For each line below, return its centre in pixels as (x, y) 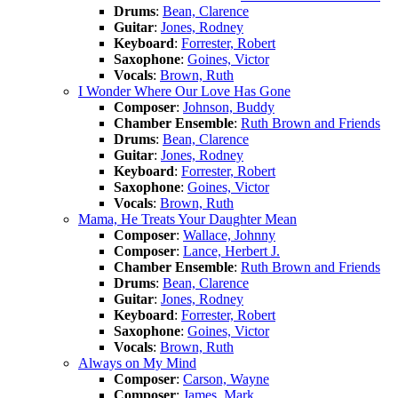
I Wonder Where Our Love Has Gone (184, 91)
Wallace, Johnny (229, 235)
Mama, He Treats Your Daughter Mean (187, 219)
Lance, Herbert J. (231, 251)
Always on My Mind (137, 362)
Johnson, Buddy (229, 107)
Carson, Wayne (226, 378)
